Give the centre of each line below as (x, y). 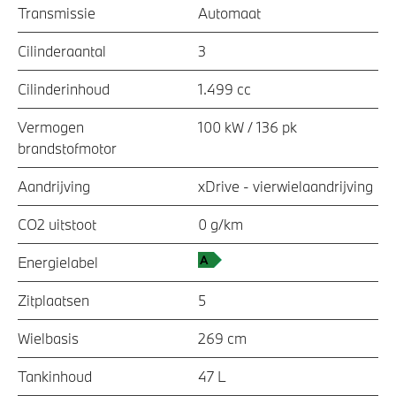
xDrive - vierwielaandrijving (286, 187)
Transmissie (57, 13)
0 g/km (221, 225)
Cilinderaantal (62, 51)
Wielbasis (48, 339)
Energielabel (58, 263)
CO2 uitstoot (57, 225)
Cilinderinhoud (64, 89)
